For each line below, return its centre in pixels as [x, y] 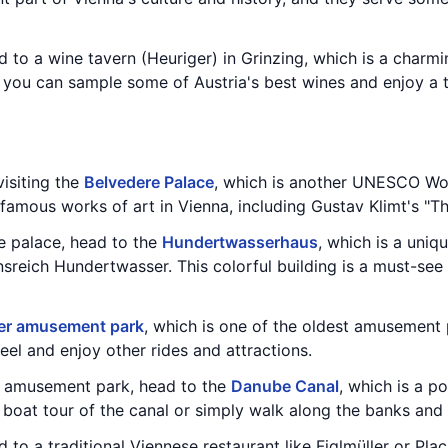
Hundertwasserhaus [240, 242]
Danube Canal [285, 386]
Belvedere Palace [149, 182]
